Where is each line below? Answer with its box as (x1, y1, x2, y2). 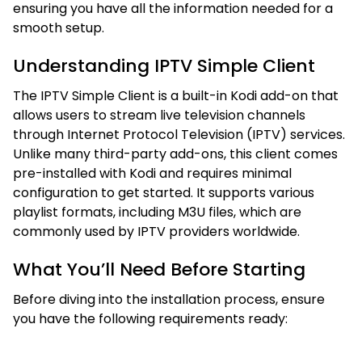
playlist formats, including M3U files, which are (13, 202, 301, 221)
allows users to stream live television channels (13, 105, 305, 124)
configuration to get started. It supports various (13, 183, 314, 202)
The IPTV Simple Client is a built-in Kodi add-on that (13, 86, 339, 105)
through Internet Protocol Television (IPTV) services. (13, 124, 345, 144)
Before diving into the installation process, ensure (13, 289, 325, 309)
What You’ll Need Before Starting (13, 256, 305, 282)
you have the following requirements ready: (13, 309, 288, 328)
